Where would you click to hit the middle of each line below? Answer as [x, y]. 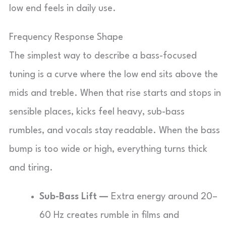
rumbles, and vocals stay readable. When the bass [115, 131]
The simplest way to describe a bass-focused [103, 56]
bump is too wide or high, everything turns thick [108, 149]
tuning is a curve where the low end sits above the [114, 75]
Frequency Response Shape [66, 37]
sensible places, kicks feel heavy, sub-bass [97, 112]
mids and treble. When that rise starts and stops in [115, 93]
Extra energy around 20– [163, 197]
